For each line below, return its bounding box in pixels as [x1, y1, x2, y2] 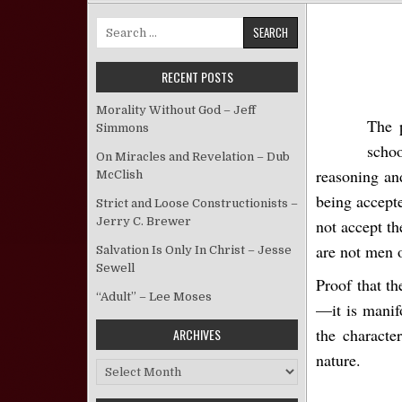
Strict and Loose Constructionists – [96, 197, 298, 210]
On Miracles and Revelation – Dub [96, 150, 290, 163]
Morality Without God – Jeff [96, 103, 256, 117]
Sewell [96, 261, 135, 275]
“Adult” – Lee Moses [96, 290, 212, 303]
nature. [316, 349, 361, 371]
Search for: [95, 18, 159, 31]
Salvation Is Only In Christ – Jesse [96, 243, 292, 257]
